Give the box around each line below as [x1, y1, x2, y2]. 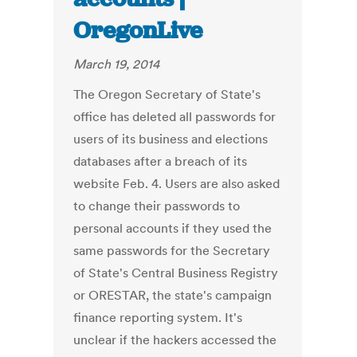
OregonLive [73, 15, 203, 46]
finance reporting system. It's [73, 309, 243, 326]
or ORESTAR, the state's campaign [73, 287, 273, 304]
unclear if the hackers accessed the [73, 331, 277, 348]
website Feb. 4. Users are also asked [73, 175, 280, 192]
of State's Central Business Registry [73, 265, 279, 281]
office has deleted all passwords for [73, 108, 277, 125]
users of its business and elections [73, 131, 269, 147]
